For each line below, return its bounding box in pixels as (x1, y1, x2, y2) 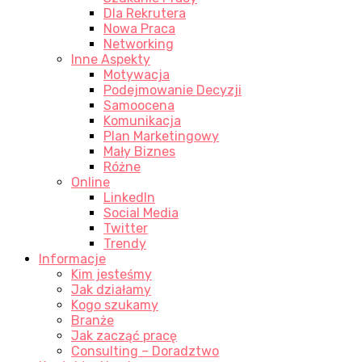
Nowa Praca (103, 20, 175, 36)
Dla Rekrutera (103, 5, 186, 21)
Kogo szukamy (71, 297, 158, 313)
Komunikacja (103, 112, 181, 128)
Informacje (39, 250, 106, 267)
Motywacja (103, 66, 170, 82)
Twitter (103, 220, 148, 236)
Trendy (103, 235, 146, 251)
